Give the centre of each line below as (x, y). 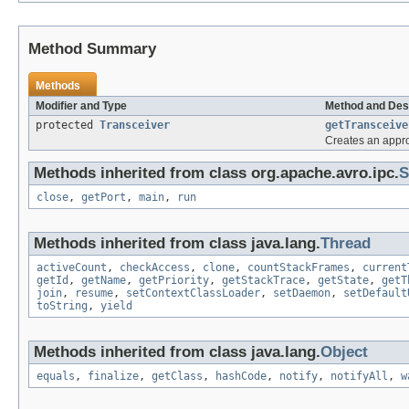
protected (68, 126)
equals (56, 377)
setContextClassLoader (193, 294)
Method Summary (92, 49)
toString (62, 306)
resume (94, 294)
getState (343, 281)
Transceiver (135, 126)
